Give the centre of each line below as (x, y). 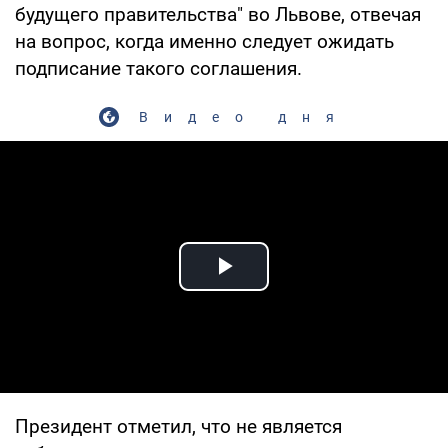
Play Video (296, 289)
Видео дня (244, 116)
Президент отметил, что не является (178, 426)
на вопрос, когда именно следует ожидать (204, 41)
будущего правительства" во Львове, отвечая (218, 14)
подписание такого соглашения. (158, 68)
